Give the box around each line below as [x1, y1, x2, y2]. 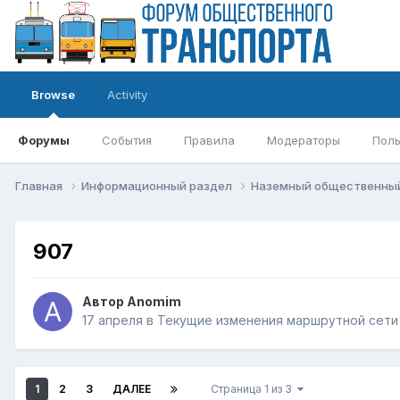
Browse [31, 87, 75, 102]
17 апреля [82, 312, 143, 329]
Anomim [127, 294, 181, 310]
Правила [184, 133, 235, 147]
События [102, 133, 152, 147]
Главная [15, 178, 65, 193]
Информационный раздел [81, 178, 235, 193]
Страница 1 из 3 [211, 382, 297, 396]
